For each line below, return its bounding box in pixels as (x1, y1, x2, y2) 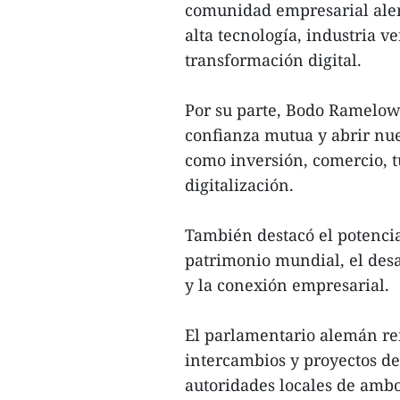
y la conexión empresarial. (185, 274, 389, 296)
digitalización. (185, 174, 294, 196)
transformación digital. (185, 49, 362, 71)
